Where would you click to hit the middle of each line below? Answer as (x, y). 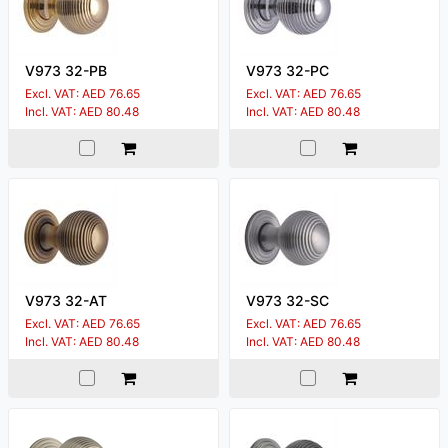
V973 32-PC (287, 70)
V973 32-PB (66, 70)
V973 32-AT (66, 300)
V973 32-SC (287, 300)
